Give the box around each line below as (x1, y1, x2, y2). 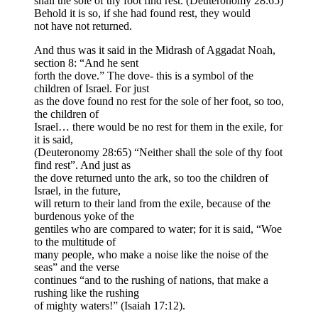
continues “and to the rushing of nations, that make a (34, 274, 268, 287)
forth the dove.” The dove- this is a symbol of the (34, 70, 253, 82)
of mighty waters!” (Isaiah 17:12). (34, 300, 185, 312)
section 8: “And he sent (34, 57, 138, 70)
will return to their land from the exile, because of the (34, 197, 270, 210)
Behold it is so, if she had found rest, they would (34, 7, 251, 20)
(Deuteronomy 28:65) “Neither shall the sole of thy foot (34, 146, 283, 159)
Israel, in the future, (34, 185, 121, 197)
